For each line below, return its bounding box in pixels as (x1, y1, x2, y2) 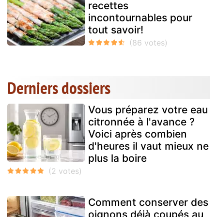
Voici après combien (88, 128, 187, 140)
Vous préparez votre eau (88, 104, 208, 116)
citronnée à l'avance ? (88, 116, 195, 128)
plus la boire (88, 152, 147, 165)
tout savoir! (88, 24, 143, 36)
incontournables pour (88, 12, 192, 24)
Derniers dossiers (7, 77, 110, 99)
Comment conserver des (88, 196, 208, 209)
